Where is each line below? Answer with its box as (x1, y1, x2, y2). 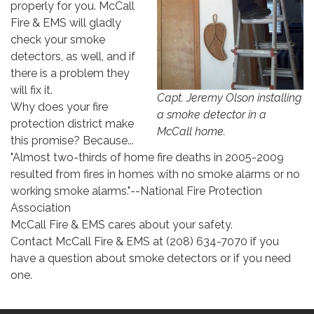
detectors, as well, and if (11, 50, 135, 64)
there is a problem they (11, 67, 130, 81)
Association (11, 201, 71, 215)
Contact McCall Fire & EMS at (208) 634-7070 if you (11, 235, 279, 249)
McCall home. (157, 125, 226, 139)
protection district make (11, 117, 134, 131)
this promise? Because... (11, 134, 134, 148)
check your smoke (11, 33, 105, 47)
